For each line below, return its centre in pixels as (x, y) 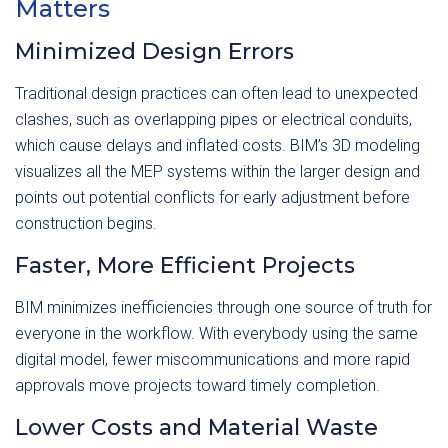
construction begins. (86, 223)
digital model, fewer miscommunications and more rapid (212, 359)
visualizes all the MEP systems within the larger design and (217, 171)
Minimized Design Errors (154, 51)
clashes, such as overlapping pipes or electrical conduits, (213, 119)
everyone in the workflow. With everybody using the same (216, 333)
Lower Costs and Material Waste (196, 427)
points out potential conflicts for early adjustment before (212, 197)
